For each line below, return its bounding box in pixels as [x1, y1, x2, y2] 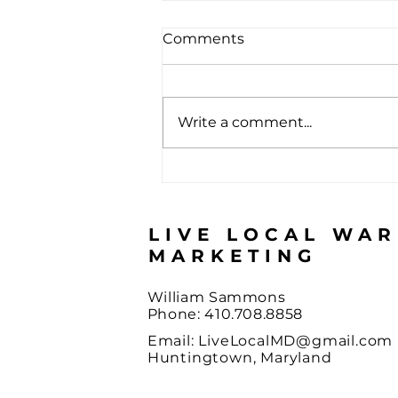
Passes [184, 185, 239, 205]
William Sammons [147, 289, 286, 306]
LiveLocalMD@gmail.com [198, 332, 394, 350]
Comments [163, 30, 244, 48]
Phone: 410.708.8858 [147, 306, 303, 323]
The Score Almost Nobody [184, 165, 391, 186]
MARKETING [147, 245, 317, 267]
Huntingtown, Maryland [147, 349, 332, 367]
